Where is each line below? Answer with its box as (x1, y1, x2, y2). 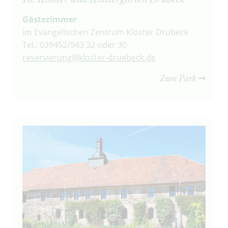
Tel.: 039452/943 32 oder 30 (22, 39, 127, 51)
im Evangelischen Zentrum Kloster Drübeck (22, 26, 188, 38)
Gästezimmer (22, 14, 77, 25)
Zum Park (160, 73, 199, 84)
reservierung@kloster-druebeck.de (22, 52, 156, 64)
